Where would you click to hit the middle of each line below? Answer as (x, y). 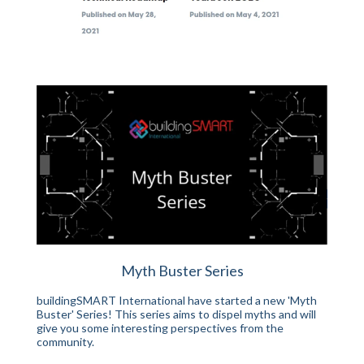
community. (65, 342)
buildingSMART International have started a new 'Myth (177, 300)
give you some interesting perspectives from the (160, 328)
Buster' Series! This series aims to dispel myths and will (176, 314)
